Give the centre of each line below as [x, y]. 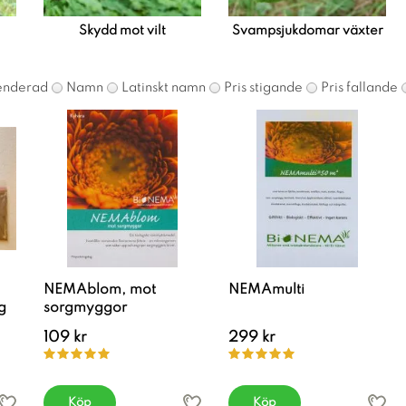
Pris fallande [359, 88]
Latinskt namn [164, 88]
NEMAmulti [266, 290]
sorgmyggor [85, 308]
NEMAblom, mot [100, 290]
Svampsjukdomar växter [307, 31]
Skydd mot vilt [122, 31]
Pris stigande [263, 88]
